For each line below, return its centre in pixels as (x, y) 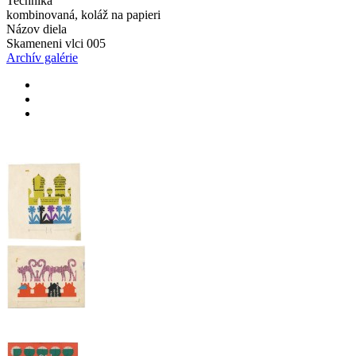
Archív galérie (42, 58)
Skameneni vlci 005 (56, 43)
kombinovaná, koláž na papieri (83, 15)
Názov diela (37, 29)
